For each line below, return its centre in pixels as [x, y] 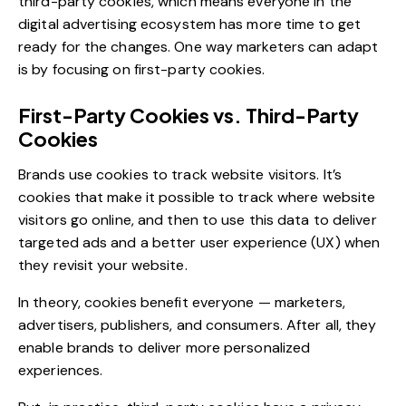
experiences [59, 371]
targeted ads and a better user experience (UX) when [199, 243]
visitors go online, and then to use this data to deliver [198, 220]
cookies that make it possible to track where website [197, 198]
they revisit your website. [103, 266]
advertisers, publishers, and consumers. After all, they [198, 325]
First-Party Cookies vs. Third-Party [188, 116]
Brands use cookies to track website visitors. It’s [180, 175]
